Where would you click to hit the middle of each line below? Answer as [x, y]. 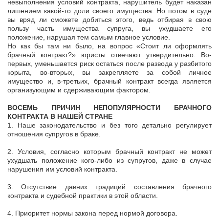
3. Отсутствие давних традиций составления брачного [109, 187]
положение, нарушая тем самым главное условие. [89, 37]
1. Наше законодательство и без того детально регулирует [109, 125]
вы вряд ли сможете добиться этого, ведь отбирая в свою [109, 20]
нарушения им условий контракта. [62, 169]
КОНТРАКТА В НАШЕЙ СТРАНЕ [60, 117]
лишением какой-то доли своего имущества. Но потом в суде [109, 11]
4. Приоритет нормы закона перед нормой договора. [92, 213]
